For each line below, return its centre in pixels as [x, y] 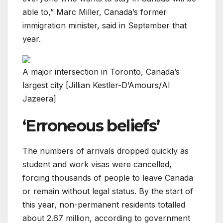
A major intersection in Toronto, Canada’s [101, 72]
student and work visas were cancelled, [97, 165]
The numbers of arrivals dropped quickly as [106, 151]
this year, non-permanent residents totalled [104, 205]
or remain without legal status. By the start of [108, 191]
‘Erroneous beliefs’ [91, 125]
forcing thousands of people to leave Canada [108, 178]
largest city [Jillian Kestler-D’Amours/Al [96, 85]
